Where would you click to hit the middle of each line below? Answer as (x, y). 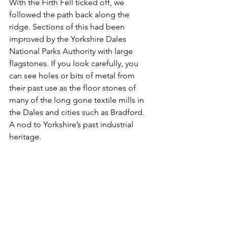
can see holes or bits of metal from (73, 75)
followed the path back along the (70, 14)
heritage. (25, 136)
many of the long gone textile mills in (78, 100)
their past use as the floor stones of (74, 88)
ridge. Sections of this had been (68, 26)
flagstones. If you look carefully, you (75, 63)
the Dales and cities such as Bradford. (78, 112)
